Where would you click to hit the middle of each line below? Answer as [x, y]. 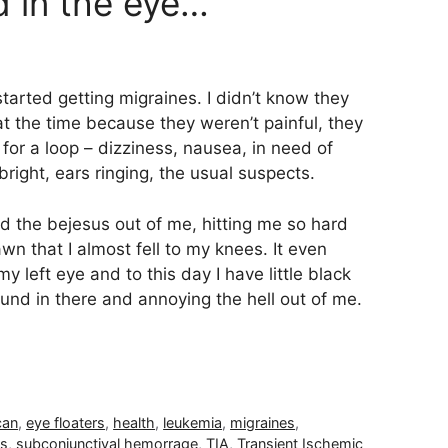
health [134, 423]
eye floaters [66, 423]
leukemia [193, 423]
